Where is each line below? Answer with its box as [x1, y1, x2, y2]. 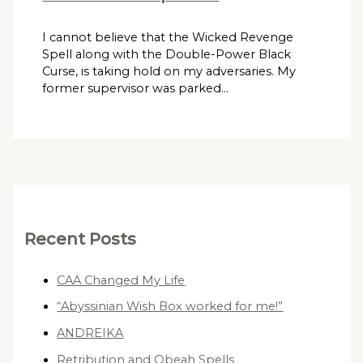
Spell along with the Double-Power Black [42, 46, 292, 62]
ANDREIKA [57, 325, 124, 340]
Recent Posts [24, 229, 137, 249]
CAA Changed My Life [57, 272, 186, 288]
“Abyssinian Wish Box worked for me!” [57, 299, 284, 314]
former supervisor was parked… [42, 80, 229, 96]
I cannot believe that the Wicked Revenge [42, 29, 294, 45]
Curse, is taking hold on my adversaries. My [42, 63, 297, 79]
